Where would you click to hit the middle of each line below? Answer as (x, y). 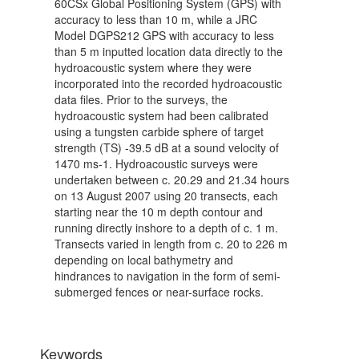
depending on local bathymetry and (144, 260)
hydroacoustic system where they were (153, 68)
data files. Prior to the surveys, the (141, 100)
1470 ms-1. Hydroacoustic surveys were (156, 164)
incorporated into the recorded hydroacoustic (168, 84)
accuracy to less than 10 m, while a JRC (156, 20)
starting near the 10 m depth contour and (159, 212)
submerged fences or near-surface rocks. (159, 292)
